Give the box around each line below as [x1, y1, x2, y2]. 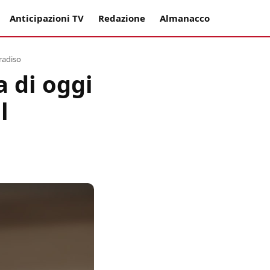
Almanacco [160, 12, 210, 24]
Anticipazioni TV [10, 12, 84, 24]
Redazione [98, 12, 145, 24]
